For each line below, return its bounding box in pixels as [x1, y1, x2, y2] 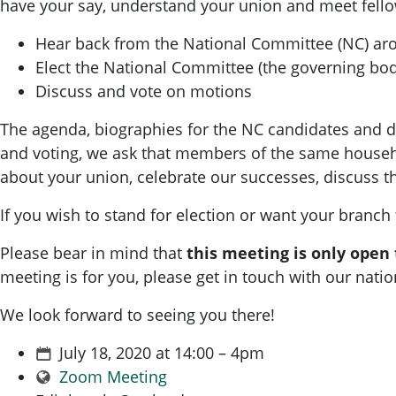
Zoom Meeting [58, 365, 167, 387]
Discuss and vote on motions [35, 80, 252, 102]
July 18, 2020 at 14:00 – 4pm [54, 341, 264, 363]
